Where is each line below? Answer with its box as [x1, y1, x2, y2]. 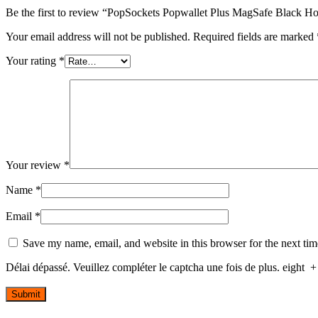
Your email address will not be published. [6, 31, 190, 43]
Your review [6, 159, 64, 172]
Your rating [6, 55, 59, 67]
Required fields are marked [193, 31, 317, 43]
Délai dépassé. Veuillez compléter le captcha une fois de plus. [6, 261, 280, 274]
